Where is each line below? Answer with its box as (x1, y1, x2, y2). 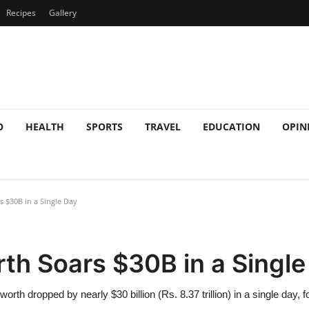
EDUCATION (203, 120, 260, 133)
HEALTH (26, 120, 64, 133)
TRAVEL (145, 120, 181, 133)
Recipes (6, 7, 36, 19)
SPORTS (86, 120, 123, 133)
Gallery (49, 7, 77, 19)
